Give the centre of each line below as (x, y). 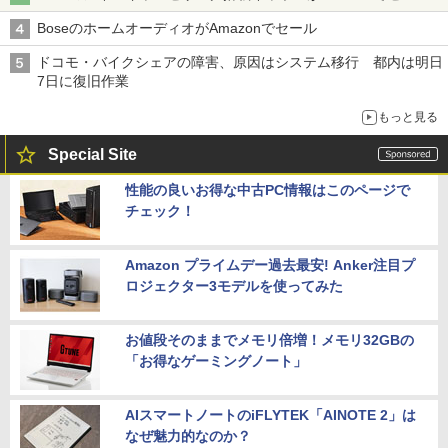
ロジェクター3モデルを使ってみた (234, 285)
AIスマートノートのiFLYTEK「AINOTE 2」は (270, 414)
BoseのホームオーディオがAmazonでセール (177, 27)
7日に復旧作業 (83, 80)
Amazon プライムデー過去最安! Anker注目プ (270, 264)
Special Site (92, 154)
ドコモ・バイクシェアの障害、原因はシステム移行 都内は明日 (240, 61)
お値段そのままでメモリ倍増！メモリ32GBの (269, 339)
